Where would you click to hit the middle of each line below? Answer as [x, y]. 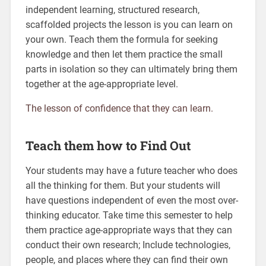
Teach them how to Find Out [108, 146]
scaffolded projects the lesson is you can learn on [129, 25]
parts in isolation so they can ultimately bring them [131, 69]
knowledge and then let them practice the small [124, 55]
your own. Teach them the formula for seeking [121, 40]
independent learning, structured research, [112, 10]
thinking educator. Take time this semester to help [129, 216]
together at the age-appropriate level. [102, 84]
